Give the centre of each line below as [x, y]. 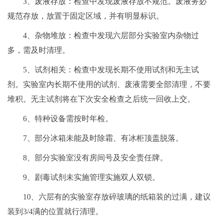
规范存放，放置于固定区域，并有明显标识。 [86, 16]
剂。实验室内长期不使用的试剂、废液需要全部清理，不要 [109, 85]
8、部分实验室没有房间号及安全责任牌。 [95, 158]
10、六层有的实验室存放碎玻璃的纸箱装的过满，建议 [117, 197]
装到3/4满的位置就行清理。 [55, 212]
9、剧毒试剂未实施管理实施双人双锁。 [91, 177]
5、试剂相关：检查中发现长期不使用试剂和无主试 [111, 70]
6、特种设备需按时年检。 [68, 119]
